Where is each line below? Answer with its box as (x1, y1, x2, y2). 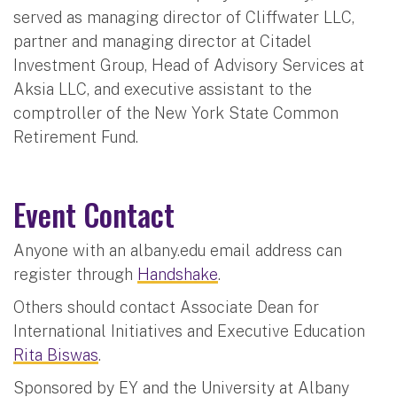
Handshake (137, 264, 218, 284)
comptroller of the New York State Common (13, 103, 339, 122)
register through (13, 264, 137, 284)
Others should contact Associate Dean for (13, 297, 319, 316)
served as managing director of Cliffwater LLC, (13, 7, 354, 27)
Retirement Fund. (13, 127, 138, 146)
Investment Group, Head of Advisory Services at (13, 55, 364, 74)
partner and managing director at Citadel (13, 31, 312, 51)
